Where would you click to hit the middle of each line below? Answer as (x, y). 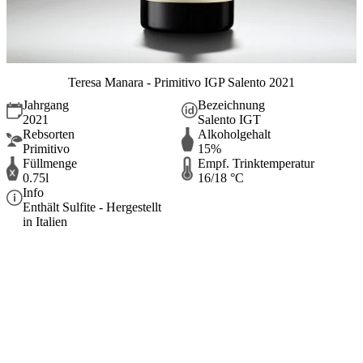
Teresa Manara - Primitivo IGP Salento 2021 (181, 82)
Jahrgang (46, 105)
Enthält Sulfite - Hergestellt (92, 207)
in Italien (45, 222)
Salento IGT (229, 120)
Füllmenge (50, 164)
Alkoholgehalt (234, 135)
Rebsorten (49, 135)
